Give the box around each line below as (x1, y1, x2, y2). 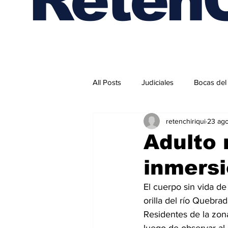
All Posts (93, 77, 121, 87)
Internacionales (113, 118, 163, 127)
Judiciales (141, 77, 174, 87)
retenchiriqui (166, 117, 206, 125)
